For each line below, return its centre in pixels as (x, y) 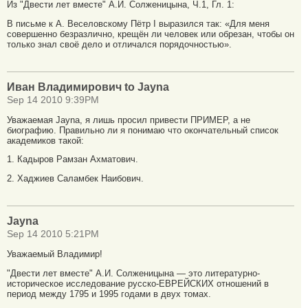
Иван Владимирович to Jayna (88, 87)
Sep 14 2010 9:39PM (53, 100)
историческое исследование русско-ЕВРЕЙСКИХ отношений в (138, 283)
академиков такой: (45, 140)
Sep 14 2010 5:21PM (53, 234)
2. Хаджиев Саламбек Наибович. (75, 179)
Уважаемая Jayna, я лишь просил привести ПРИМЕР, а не (129, 120)
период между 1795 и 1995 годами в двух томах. (109, 294)
